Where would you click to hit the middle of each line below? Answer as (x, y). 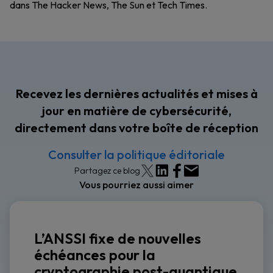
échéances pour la (95, 255)
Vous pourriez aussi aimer (136, 185)
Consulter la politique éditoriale (136, 154)
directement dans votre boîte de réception (136, 128)
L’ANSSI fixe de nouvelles (118, 238)
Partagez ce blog (107, 171)
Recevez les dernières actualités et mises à (136, 94)
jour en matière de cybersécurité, (136, 111)
